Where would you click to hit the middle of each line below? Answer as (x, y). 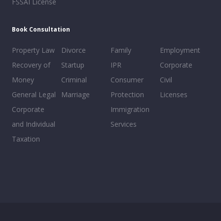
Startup (73, 65)
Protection (127, 95)
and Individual (34, 124)
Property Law (33, 50)
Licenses (174, 95)
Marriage (75, 95)
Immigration (130, 110)
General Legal (34, 95)
